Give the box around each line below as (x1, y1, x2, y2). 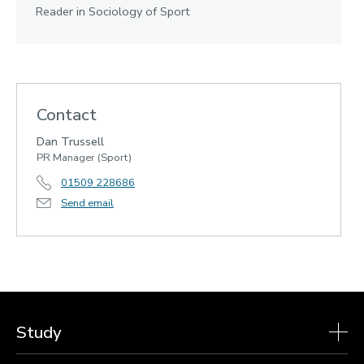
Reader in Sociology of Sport (36, 2, 189, 19)
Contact (37, 102, 97, 126)
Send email (61, 195, 114, 210)
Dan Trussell (37, 132, 104, 149)
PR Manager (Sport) (37, 149, 132, 165)
